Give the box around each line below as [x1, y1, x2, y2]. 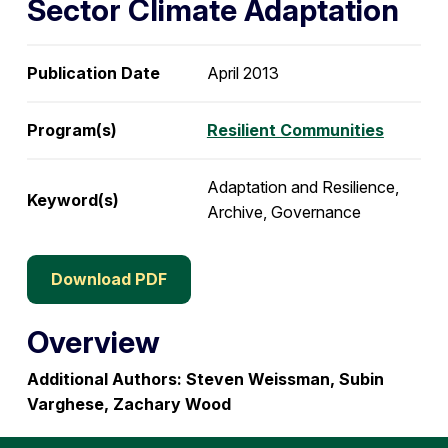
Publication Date [26, 63, 160, 83]
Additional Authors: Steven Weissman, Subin [26, 369, 384, 389]
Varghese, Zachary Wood [26, 394, 231, 414]
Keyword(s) [26, 189, 119, 210]
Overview [26, 324, 160, 360]
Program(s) [26, 120, 117, 140]
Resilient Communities [206, 120, 384, 140]
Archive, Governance [206, 202, 361, 222]
